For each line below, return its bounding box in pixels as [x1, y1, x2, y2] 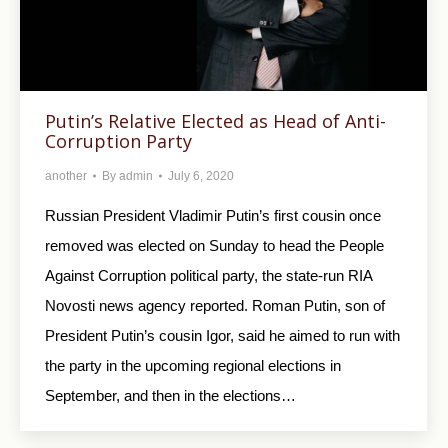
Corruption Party [45, 129, 192, 154]
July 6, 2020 [168, 169, 234, 184]
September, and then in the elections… [45, 387, 296, 405]
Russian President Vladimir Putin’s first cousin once [45, 207, 381, 225]
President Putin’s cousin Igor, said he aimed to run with [45, 327, 400, 345]
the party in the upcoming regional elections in [45, 357, 341, 375]
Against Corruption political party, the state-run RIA [45, 267, 372, 285]
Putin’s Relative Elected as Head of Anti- [45, 109, 386, 134]
